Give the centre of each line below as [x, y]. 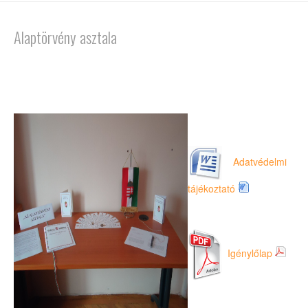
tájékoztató [211, 188]
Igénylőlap [250, 253]
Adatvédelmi [260, 161]
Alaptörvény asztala [65, 36]
